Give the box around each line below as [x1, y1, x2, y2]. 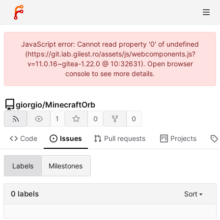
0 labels [11, 189, 39, 199]
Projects [170, 134, 196, 143]
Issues [59, 134, 82, 143]
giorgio [16, 100, 42, 110]
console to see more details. [65, 69, 155, 78]
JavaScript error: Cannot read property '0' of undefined [21, 40, 199, 48]
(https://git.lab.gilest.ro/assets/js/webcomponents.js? [25, 50, 195, 58]
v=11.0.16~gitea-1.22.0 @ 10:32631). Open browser [27, 59, 193, 68]
